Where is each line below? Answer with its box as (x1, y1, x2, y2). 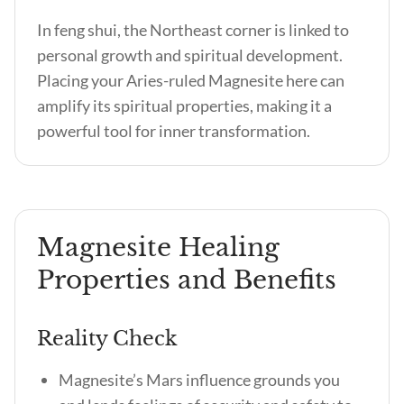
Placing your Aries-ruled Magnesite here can (37, 70, 344, 90)
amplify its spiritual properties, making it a (37, 96, 332, 115)
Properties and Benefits (37, 264, 336, 296)
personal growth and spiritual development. (37, 45, 343, 65)
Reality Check (37, 326, 178, 351)
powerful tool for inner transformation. (37, 121, 310, 141)
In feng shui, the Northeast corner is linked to (37, 20, 349, 40)
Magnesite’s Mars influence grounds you (59, 370, 340, 390)
